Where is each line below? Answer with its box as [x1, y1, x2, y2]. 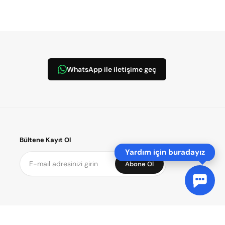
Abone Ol [125, 159, 154, 168]
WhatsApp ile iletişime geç [67, 65, 156, 74]
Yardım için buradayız [125, 147, 205, 157]
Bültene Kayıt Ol [19, 136, 71, 144]
